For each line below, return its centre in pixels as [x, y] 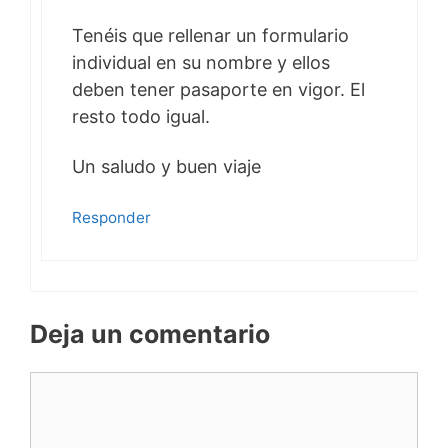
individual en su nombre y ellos [201, 62]
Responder [111, 218]
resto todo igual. [141, 116]
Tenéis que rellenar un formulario [210, 35]
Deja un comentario [150, 334]
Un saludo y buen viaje [166, 167]
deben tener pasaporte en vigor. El [218, 89]
